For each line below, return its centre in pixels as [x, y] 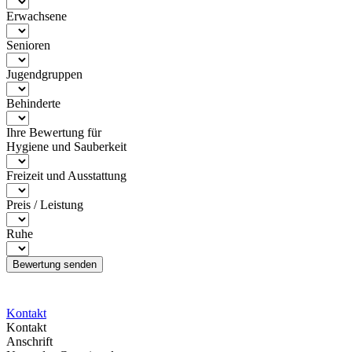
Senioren [28, 45]
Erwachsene [37, 16]
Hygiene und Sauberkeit [66, 146]
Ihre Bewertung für [54, 132]
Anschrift [29, 341]
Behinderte [33, 103]
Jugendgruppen [44, 74]
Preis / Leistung [45, 204]
